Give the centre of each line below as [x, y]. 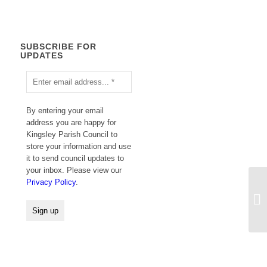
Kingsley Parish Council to [72, 135]
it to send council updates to [75, 159]
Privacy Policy [51, 182]
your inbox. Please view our [74, 170]
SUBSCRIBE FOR [59, 47]
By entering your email [65, 111]
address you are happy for [72, 123]
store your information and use [79, 147]
